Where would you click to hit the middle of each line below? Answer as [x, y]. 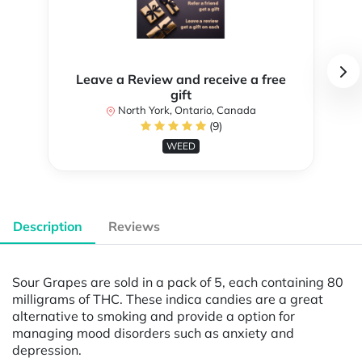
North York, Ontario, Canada [186, 110]
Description [48, 227]
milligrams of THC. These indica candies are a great [168, 299]
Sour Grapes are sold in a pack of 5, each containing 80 [178, 282]
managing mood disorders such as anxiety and [153, 333]
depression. [48, 349]
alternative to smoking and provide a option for [154, 316]
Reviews [134, 227]
